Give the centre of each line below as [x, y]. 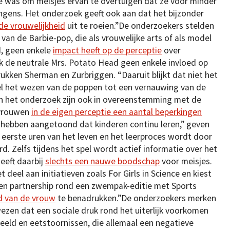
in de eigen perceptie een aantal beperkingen [117, 112]
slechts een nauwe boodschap [102, 161]
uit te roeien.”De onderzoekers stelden [140, 26]
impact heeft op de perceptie [107, 51]
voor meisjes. [186, 161]
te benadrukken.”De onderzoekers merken [136, 198]
